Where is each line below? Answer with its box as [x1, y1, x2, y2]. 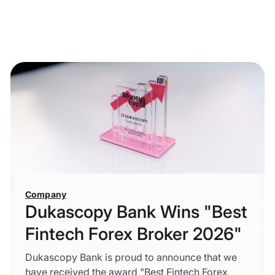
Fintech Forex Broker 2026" [25, 223, 242, 244]
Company [25, 188, 67, 199]
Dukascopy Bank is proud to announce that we [25, 250, 237, 263]
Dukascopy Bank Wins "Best [25, 201, 247, 222]
